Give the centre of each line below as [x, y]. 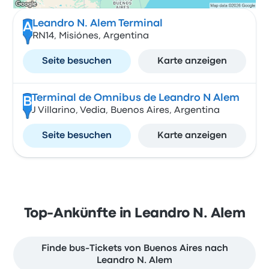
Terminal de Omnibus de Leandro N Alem [135, 98]
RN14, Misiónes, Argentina [90, 36]
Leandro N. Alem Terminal [97, 24]
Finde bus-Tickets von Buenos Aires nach [134, 249]
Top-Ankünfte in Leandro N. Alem [134, 214]
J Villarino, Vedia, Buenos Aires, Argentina [125, 111]
